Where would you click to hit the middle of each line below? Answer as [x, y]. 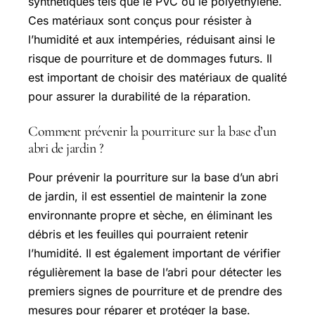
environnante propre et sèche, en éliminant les [150, 215]
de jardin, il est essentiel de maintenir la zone [147, 196]
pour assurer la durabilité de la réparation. [140, 96]
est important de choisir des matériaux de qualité [157, 77]
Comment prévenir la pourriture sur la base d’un [152, 131]
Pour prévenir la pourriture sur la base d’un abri [153, 177]
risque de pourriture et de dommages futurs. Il [150, 58]
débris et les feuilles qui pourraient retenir [138, 234]
